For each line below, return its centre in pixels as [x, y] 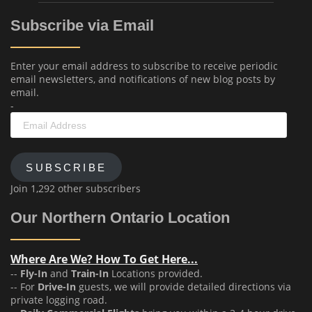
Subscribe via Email [82, 25]
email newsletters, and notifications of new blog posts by [143, 79]
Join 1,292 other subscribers [76, 188]
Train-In [90, 274]
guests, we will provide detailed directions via [184, 287]
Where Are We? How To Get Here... [104, 259]
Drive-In [57, 287]
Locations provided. [156, 274]
